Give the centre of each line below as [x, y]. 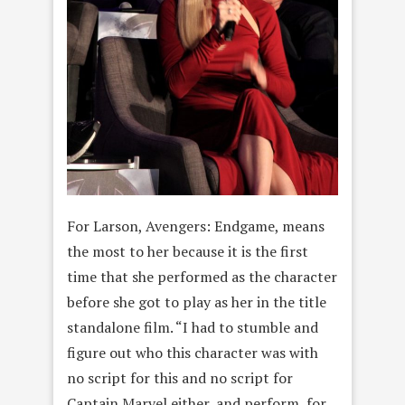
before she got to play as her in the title [197, 302]
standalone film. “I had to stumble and [193, 328]
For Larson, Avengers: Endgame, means [196, 226]
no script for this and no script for [180, 378]
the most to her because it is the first [188, 252]
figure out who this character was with [193, 353]
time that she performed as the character [202, 277]
